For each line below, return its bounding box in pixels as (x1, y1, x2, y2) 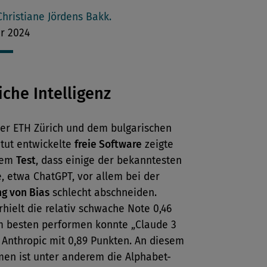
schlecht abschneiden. (49, 187, 157, 199)
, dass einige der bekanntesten (36, 154, 182, 167)
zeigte (142, 138, 173, 151)
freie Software (74, 138, 142, 151)
